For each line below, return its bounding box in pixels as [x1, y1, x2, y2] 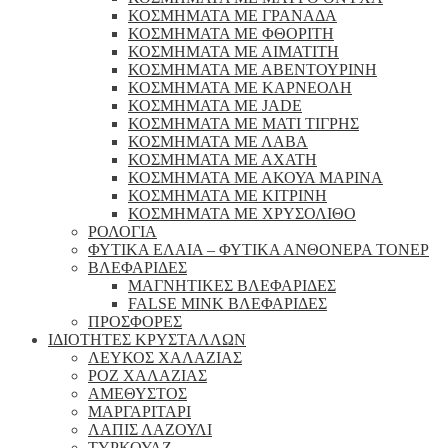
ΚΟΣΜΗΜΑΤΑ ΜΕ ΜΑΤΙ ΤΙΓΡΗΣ [128, 115, 359, 132]
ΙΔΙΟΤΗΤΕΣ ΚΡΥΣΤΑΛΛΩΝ [48, 331, 246, 348]
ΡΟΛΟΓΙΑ [88, 223, 157, 240]
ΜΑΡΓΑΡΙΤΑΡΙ [88, 403, 191, 420]
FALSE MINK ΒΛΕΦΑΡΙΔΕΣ [128, 295, 327, 312]
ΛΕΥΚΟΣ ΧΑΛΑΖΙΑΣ [88, 349, 242, 366]
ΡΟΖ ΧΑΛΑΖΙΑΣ [88, 367, 207, 384]
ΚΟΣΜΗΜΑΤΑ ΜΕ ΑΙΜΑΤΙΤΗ [128, 43, 339, 60]
